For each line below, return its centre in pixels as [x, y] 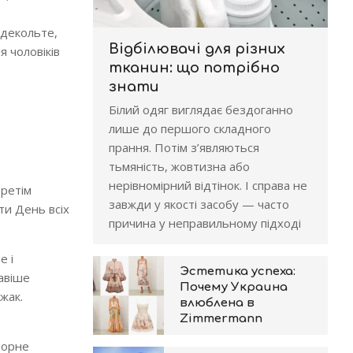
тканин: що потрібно [194, 68]
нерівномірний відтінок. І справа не [208, 185]
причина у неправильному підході [204, 223]
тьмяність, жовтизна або [179, 166]
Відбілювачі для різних [197, 49]
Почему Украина [233, 287]
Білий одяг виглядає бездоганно [201, 110]
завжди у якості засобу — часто [199, 204]
